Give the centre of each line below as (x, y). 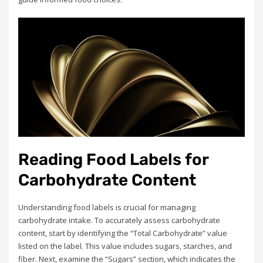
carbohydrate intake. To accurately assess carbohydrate (119, 220)
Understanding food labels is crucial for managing (107, 207)
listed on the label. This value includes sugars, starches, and (125, 246)
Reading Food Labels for (114, 159)
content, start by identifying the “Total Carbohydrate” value (123, 233)
